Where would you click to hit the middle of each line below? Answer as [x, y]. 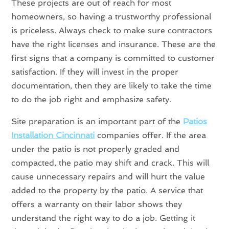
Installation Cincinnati [53, 135]
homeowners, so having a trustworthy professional [111, 16]
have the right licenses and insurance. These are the [114, 44]
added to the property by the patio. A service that [107, 190]
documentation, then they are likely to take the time [112, 85]
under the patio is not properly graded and [96, 149]
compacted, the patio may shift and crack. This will [110, 163]
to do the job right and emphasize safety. [91, 99]
